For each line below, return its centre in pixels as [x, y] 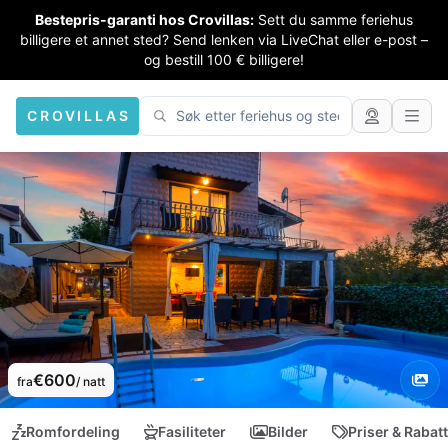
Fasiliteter [192, 431]
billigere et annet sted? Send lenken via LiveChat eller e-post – [224, 39]
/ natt [90, 381]
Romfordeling [73, 431]
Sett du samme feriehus [335, 19]
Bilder [288, 431]
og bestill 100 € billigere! [224, 59]
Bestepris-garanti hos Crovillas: [144, 19]
